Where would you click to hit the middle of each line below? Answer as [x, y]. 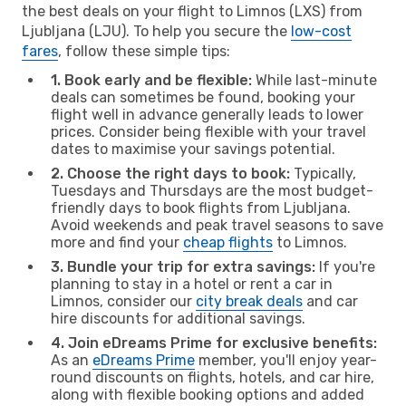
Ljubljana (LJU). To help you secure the [156, 31]
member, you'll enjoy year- [286, 360]
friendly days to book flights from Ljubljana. [201, 208]
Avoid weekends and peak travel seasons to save [217, 225]
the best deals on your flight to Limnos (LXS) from [192, 11]
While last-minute [314, 80]
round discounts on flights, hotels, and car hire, [213, 377]
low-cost [321, 31]
